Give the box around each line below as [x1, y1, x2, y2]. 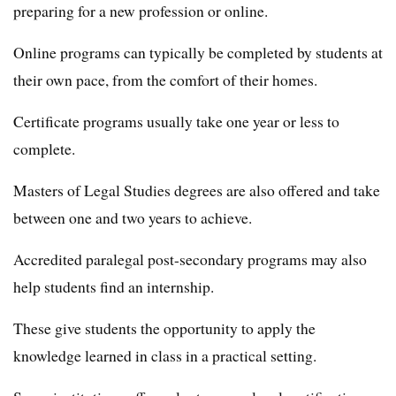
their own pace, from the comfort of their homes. [13, 69, 317, 90]
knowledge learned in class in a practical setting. [13, 345, 316, 366]
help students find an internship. [13, 276, 214, 297]
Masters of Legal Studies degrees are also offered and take [13, 179, 380, 201]
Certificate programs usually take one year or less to [13, 110, 339, 132]
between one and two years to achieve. [13, 207, 252, 228]
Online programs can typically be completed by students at [13, 42, 383, 63]
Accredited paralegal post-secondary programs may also [13, 248, 367, 270]
